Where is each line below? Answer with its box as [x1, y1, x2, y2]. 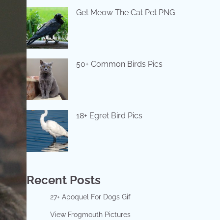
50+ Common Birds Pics [76, 59, 163, 69]
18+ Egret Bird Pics [76, 110, 142, 120]
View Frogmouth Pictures [50, 210, 131, 219]
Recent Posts [26, 172, 101, 187]
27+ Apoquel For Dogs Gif [50, 192, 131, 201]
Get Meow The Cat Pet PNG [76, 7, 175, 17]
